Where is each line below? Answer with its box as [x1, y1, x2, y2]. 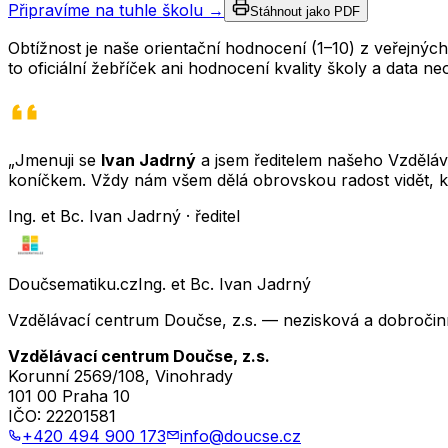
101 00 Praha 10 [8, 386, 130, 407]
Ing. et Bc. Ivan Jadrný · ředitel [8, 206, 240, 227]
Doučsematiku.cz [8, 274, 138, 295]
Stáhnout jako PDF [250, 4, 360, 20]
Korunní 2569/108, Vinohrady [8, 366, 233, 387]
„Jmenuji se [8, 150, 101, 171]
